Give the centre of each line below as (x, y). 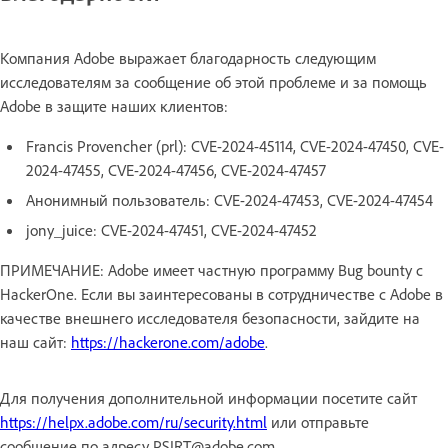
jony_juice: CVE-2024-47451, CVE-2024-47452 (171, 229)
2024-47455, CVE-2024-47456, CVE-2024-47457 (176, 169)
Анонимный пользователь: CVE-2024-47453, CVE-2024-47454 (229, 199)
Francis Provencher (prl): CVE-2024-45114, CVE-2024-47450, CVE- (235, 145)
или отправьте (318, 421)
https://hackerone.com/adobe (168, 341)
